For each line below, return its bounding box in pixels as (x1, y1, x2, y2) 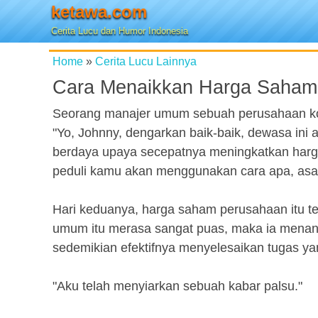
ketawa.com (51, 2, 147, 21)
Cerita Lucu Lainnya (95, 55, 197, 67)
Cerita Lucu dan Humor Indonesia (51, 26, 188, 36)
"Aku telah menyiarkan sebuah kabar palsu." (53, 279, 302, 293)
